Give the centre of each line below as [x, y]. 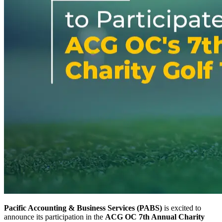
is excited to [182, 208]
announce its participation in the [55, 217]
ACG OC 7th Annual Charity [155, 217]
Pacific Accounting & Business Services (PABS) [83, 208]
